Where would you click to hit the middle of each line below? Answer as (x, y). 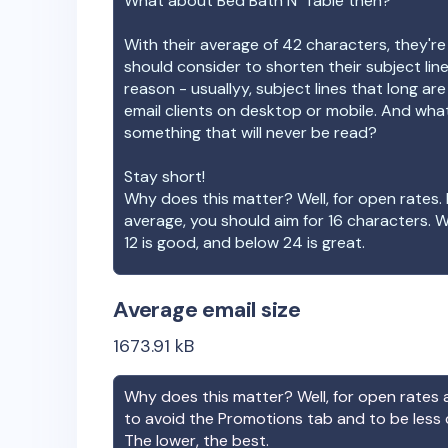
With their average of (203, 44)
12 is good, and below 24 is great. (244, 242)
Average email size (207, 309)
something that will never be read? (250, 132)
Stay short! (164, 176)
